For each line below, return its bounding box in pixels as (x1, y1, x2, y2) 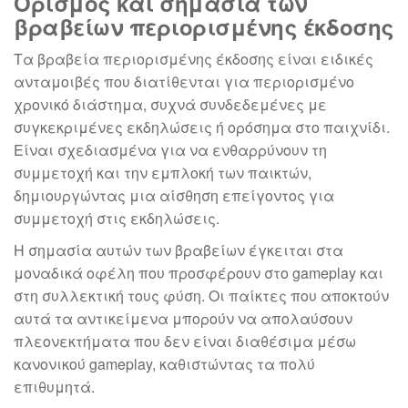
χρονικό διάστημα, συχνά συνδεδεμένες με (14, 94, 327, 115)
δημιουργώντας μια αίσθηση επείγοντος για (14, 185, 334, 206)
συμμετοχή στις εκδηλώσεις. (14, 208, 219, 229)
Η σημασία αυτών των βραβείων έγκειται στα (14, 240, 343, 260)
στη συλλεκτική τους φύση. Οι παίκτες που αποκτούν (14, 285, 389, 306)
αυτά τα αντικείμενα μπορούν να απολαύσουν (14, 308, 352, 329)
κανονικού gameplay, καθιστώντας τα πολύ (14, 353, 315, 374)
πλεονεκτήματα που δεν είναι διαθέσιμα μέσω (14, 331, 356, 352)
